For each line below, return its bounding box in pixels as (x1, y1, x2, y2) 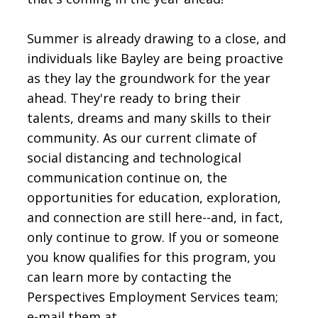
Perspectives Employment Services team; (27, 288, 279, 306)
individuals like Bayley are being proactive (27, 50, 284, 67)
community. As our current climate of (27, 129, 258, 147)
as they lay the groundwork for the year (27, 70, 271, 87)
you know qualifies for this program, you (27, 248, 277, 266)
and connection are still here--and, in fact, (27, 209, 284, 226)
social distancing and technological (27, 149, 242, 167)
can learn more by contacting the (27, 268, 232, 286)
